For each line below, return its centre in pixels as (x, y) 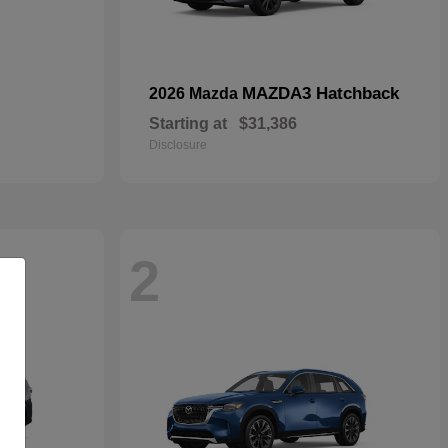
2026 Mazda (195, 93)
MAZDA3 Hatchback (320, 93)
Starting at (188, 123)
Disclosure (178, 144)
